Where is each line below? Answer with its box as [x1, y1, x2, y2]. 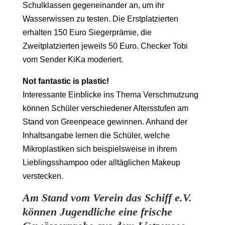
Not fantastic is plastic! [22, 77, 109, 86]
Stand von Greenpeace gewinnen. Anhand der [22, 118, 187, 127]
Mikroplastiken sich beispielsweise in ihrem [22, 145, 177, 154]
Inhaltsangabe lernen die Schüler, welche [22, 131, 170, 140]
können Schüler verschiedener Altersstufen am [22, 104, 188, 113]
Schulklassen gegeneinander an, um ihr [22, 1, 164, 10]
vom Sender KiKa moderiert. [22, 55, 123, 64]
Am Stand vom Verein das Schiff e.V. [22, 191, 192, 204]
